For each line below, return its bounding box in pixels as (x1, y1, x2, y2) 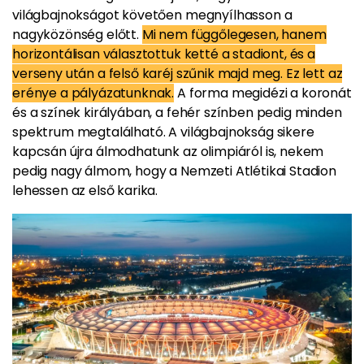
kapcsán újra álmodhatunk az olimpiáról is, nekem (12, 142, 324, 161)
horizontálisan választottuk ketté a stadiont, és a (12, 45, 315, 63)
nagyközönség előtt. (12, 25, 142, 44)
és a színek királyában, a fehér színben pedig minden (12, 103, 342, 122)
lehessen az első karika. (12, 181, 158, 200)
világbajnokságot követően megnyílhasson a (12, 6, 292, 24)
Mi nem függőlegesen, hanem (141, 25, 327, 44)
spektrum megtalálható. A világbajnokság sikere (12, 123, 314, 141)
